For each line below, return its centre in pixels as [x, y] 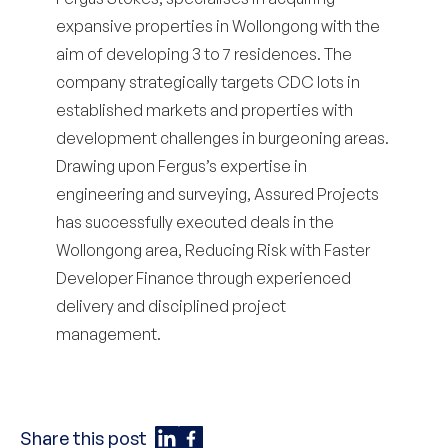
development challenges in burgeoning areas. [222, 138]
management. [108, 334]
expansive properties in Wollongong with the [218, 26]
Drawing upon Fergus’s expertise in [181, 166]
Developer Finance [125, 278]
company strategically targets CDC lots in [208, 82]
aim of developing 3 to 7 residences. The [204, 54]
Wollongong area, [120, 250]
